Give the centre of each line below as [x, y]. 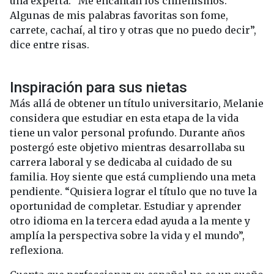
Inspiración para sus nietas [98, 88]
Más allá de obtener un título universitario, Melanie [137, 104]
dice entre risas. [50, 45]
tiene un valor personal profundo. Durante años [128, 133]
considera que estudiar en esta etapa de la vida [124, 118]
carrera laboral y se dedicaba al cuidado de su [121, 162]
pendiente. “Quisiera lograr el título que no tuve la [133, 192]
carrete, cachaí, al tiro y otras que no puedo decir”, [133, 30]
